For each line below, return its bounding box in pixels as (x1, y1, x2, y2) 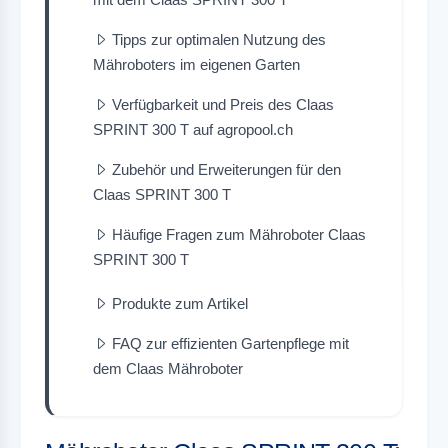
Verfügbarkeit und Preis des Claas (112, 95, 334, 113)
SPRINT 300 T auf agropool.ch (93, 120, 293, 138)
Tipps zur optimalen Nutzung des (112, 30, 326, 48)
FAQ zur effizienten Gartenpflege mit (112, 334, 349, 352)
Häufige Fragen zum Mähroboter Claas (112, 225, 366, 243)
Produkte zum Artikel (112, 294, 248, 312)
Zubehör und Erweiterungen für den (112, 160, 341, 178)
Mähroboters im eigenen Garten (93, 55, 300, 73)
